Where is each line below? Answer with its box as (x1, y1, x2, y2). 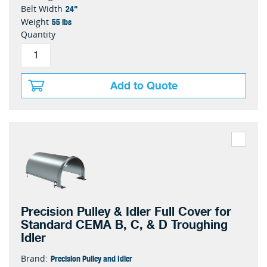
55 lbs (52, 15, 72, 28)
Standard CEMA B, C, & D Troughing (21, 215, 228, 235)
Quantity (21, 29, 55, 40)
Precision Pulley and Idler (51, 252, 132, 265)
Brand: (21, 253, 48, 264)
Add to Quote (110, 77, 178, 95)
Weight (21, 16, 49, 27)
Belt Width (21, 3, 63, 14)
